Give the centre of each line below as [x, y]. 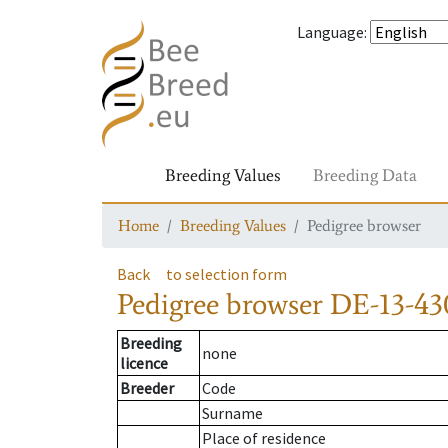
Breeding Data [365, 175]
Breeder [147, 388]
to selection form [226, 274]
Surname [232, 413]
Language [330, 32]
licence [144, 363]
